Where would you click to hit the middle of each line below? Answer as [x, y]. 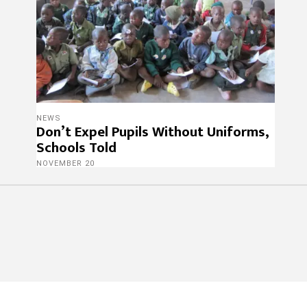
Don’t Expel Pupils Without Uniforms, [152, 132]
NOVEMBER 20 [65, 163]
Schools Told [76, 147]
